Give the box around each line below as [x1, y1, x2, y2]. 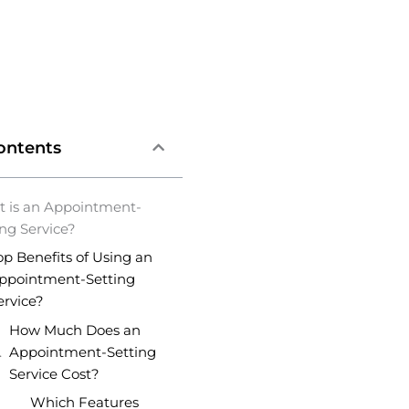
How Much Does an [9, 320, 141, 339]
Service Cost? [9, 364, 103, 383]
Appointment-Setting [9, 342, 156, 361]
